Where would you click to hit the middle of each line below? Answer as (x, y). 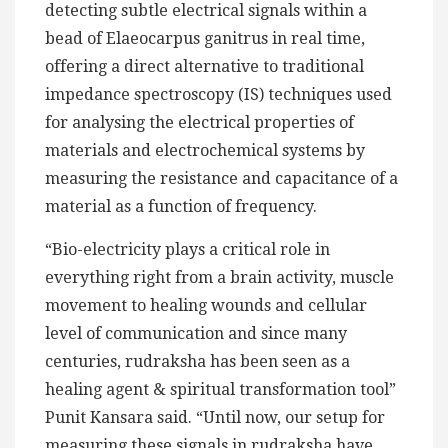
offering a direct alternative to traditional (204, 66)
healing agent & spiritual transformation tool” (220, 389)
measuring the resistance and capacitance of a (221, 178)
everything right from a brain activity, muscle (219, 277)
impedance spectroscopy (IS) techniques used (218, 94)
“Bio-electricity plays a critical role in (187, 249)
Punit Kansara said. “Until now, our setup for (215, 417)
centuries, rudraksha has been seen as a (197, 361)
